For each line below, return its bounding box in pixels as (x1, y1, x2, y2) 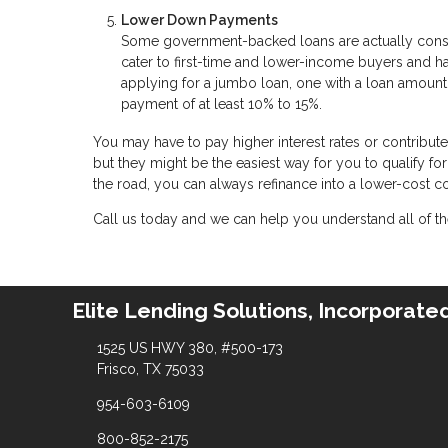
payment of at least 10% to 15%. (121, 96, 322, 113)
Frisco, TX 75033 (96, 360, 204, 377)
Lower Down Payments (121, 12, 278, 29)
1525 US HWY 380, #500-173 (96, 339, 283, 356)
